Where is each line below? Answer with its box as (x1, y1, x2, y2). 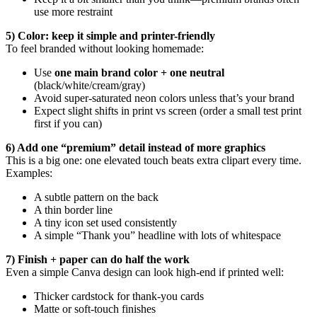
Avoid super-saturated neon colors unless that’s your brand (34, 91, 294, 104)
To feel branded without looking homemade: (6, 42, 204, 54)
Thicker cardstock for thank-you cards (34, 289, 204, 302)
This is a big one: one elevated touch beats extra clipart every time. (6, 154, 301, 166)
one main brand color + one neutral (54, 66, 224, 79)
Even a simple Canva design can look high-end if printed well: (6, 265, 284, 278)
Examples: (6, 166, 52, 179)
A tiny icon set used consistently (34, 216, 177, 229)
